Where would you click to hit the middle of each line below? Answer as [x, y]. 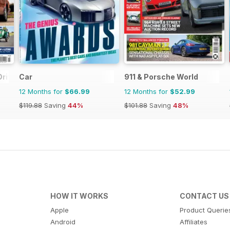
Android [63, 222]
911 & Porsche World [161, 77]
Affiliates [194, 222]
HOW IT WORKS [79, 196]
